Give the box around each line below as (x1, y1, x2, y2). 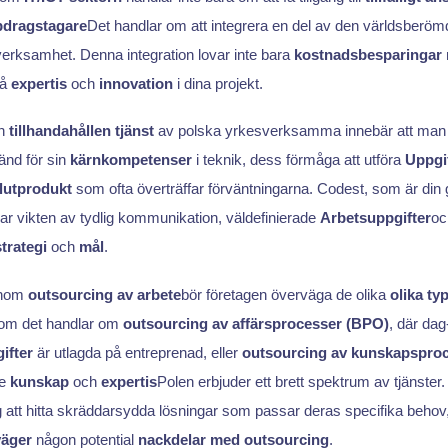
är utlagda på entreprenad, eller (32, 344, 242, 362)
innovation (98, 74, 173, 92)
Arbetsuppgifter (319, 209, 431, 227)
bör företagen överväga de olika (180, 286, 390, 304)
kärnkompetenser (69, 151, 192, 169)
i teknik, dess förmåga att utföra (191, 151, 405, 169)
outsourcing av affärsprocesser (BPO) (122, 315, 389, 333)
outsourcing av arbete (27, 286, 181, 304)
